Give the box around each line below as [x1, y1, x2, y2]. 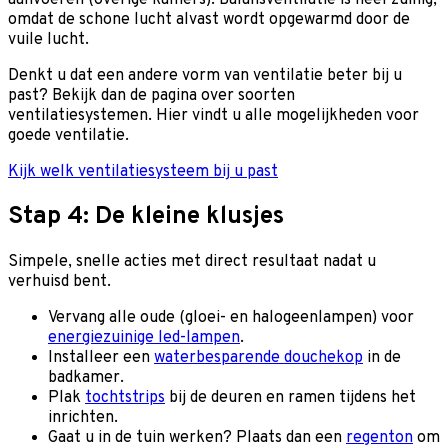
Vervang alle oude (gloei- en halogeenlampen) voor [48, 307, 414, 328]
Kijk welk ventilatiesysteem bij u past [8, 161, 278, 182]
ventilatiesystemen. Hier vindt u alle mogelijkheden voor [8, 105, 419, 126]
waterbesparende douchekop [154, 347, 363, 368]
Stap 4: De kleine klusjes [8, 201, 284, 232]
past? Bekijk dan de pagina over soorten [8, 85, 295, 106]
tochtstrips [85, 387, 165, 408]
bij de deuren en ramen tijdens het [165, 387, 416, 408]
